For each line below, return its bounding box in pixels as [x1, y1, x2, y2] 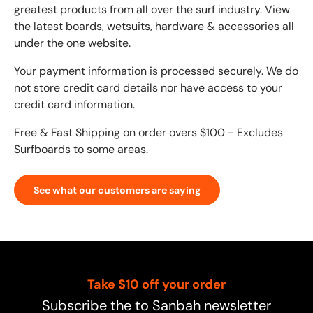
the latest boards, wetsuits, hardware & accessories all [14, 19, 294, 34]
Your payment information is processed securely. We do [14, 64, 298, 79]
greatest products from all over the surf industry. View [14, 2, 290, 17]
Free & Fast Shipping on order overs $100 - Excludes [14, 125, 283, 140]
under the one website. [14, 36, 131, 51]
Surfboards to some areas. [14, 142, 148, 157]
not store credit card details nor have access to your [14, 80, 282, 96]
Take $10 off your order [87, 275, 226, 293]
